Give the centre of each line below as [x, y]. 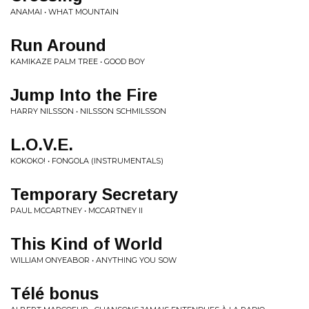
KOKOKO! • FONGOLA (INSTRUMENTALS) [87, 161]
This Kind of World [87, 244]
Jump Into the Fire [84, 95]
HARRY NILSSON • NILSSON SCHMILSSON [88, 111]
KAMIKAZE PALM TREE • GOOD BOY [78, 61]
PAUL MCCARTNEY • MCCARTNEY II [77, 210]
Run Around [58, 45]
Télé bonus [54, 293]
